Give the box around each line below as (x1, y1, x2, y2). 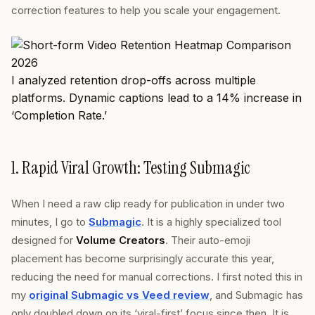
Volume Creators (76, 233, 165, 247)
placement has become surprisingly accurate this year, (11, 252, 274, 265)
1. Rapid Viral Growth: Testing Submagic (11, 157, 250, 179)
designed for (11, 233, 76, 247)
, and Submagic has (210, 288, 303, 302)
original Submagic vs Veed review (29, 288, 210, 302)
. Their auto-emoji (165, 233, 250, 247)
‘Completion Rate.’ (11, 108, 107, 122)
